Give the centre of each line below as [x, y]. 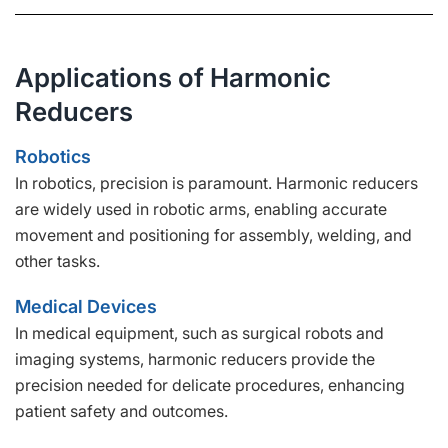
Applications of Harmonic [173, 77]
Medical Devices [86, 306]
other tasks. [57, 260]
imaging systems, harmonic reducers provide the [195, 358]
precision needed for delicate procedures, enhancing [210, 384]
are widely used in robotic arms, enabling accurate [201, 208]
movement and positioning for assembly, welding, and [213, 234]
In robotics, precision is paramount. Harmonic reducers [216, 182]
